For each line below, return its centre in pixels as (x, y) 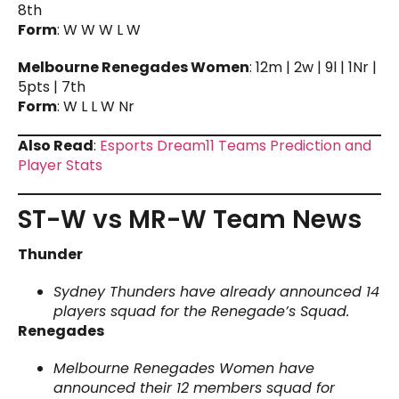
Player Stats (60, 165)
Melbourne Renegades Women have (184, 368)
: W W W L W (99, 29)
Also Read (56, 145)
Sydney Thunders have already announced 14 (216, 291)
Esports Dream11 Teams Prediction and (236, 145)
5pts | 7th (52, 86)
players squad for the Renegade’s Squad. (201, 311)
